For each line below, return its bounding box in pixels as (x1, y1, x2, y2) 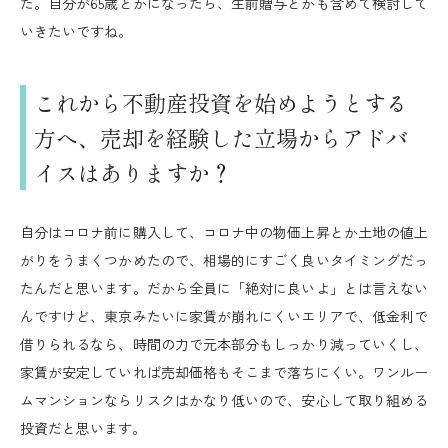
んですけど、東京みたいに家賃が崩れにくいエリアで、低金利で (20, 306, 428, 326)
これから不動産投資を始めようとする (34, 86, 408, 118)
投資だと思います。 (20, 418, 146, 438)
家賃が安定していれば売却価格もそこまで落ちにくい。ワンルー (20, 362, 428, 382)
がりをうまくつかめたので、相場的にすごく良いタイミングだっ (20, 250, 428, 270)
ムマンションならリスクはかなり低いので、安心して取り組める (20, 390, 428, 410)
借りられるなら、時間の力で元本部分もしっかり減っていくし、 (20, 334, 428, 354)
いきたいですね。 (20, 21, 132, 41)
